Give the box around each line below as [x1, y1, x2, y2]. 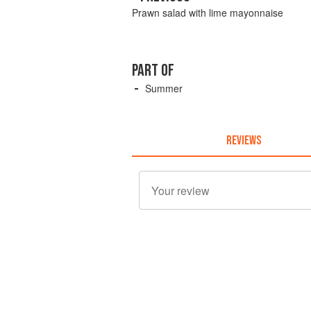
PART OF [132, 60, 174, 81]
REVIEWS [226, 133, 261, 148]
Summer [145, 81, 183, 96]
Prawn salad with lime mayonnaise [132, 6, 283, 20]
